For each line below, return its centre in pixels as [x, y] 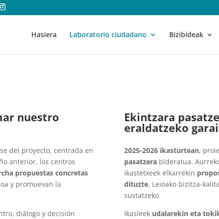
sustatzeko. [142, 196]
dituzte [136, 184]
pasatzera [140, 162]
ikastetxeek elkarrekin [160, 173]
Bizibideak [186, 34]
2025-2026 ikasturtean [161, 151]
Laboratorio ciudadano [108, 34]
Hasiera [44, 34]
